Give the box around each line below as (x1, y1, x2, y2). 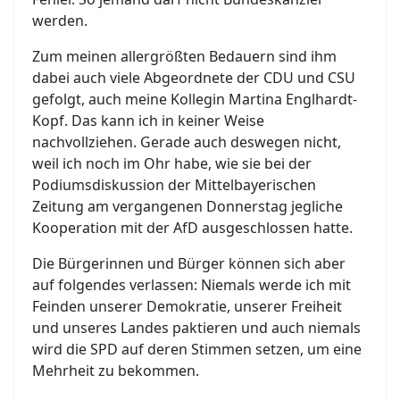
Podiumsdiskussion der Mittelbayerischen (32, 175, 316, 196)
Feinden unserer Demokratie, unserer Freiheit (32, 296, 342, 317)
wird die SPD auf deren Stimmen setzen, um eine (32, 339, 362, 360)
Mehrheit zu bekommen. (32, 361, 199, 381)
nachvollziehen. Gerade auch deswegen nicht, (32, 132, 341, 153)
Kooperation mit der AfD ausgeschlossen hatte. (32, 218, 353, 238)
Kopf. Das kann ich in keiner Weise (32, 111, 264, 131)
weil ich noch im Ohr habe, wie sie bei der (32, 154, 312, 174)
